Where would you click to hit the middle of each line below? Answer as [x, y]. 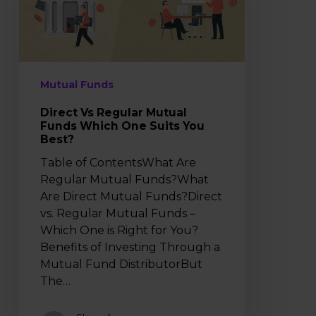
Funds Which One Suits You [122, 126]
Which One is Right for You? [119, 230]
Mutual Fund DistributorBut [121, 264]
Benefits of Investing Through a [130, 247]
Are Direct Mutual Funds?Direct [131, 196]
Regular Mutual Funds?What [124, 179]
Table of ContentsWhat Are [118, 162]
